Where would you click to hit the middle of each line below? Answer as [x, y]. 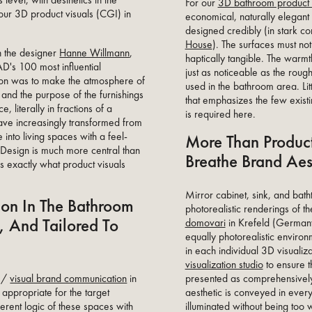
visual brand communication [69, 279]
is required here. [220, 114]
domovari [205, 223]
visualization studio [224, 264]
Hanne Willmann [95, 53]
